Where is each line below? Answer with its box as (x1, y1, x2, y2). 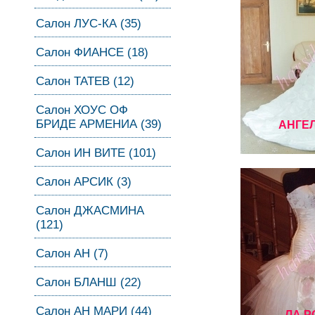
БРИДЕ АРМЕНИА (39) (36, 117, 162, 131)
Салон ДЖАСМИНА (36, 204, 144, 217)
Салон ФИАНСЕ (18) (36, 46, 148, 59)
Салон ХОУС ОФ (36, 103, 128, 117)
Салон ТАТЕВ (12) (36, 75, 134, 88)
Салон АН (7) (36, 247, 108, 260)
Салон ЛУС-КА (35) (36, 17, 141, 30)
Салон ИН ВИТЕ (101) (36, 146, 156, 160)
